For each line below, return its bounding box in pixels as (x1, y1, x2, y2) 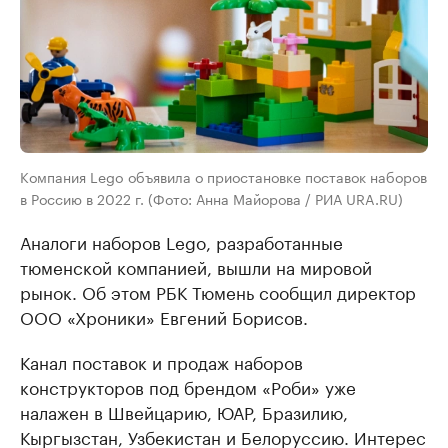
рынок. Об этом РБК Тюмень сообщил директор (20, 277, 416, 304)
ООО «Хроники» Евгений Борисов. (20, 302, 308, 329)
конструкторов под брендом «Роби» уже (20, 372, 356, 399)
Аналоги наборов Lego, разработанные (20, 227, 343, 254)
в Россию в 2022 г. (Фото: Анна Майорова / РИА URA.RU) (20, 186, 403, 209)
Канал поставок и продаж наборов (20, 347, 303, 374)
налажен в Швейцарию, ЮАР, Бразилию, (20, 397, 348, 424)
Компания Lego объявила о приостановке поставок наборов (20, 164, 427, 187)
